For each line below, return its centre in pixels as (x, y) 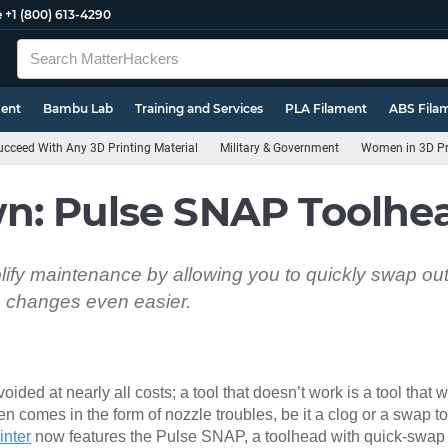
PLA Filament (326, 108)
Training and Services (199, 108)
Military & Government (279, 148)
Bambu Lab (78, 108)
